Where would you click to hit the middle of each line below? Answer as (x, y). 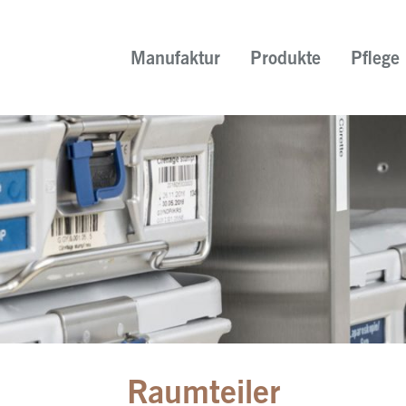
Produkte (285, 60)
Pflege (375, 60)
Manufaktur (175, 60)
